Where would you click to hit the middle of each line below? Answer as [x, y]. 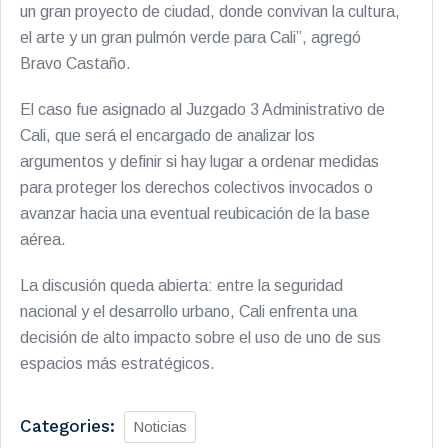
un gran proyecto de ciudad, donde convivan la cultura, [210, 11]
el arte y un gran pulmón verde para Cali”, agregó [190, 37]
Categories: [67, 426]
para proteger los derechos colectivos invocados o [196, 187]
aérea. [43, 239]
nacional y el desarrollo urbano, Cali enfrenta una [188, 311]
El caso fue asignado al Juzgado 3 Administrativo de [202, 109]
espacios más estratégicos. [117, 363]
